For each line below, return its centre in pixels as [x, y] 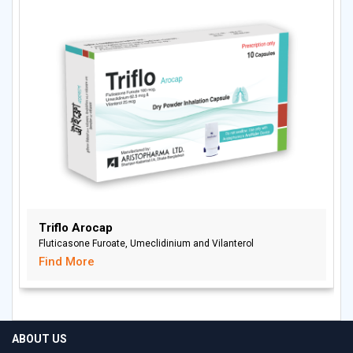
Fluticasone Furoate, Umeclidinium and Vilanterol [146, 243]
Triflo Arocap [76, 227]
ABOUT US [39, 338]
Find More [67, 261]
